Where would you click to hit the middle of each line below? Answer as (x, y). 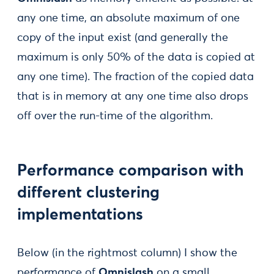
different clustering (88, 194)
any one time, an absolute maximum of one (128, 19)
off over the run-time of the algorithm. (115, 117)
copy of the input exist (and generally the (123, 38)
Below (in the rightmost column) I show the (127, 254)
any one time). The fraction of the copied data (135, 77)
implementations (80, 216)
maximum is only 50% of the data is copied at (136, 58)
